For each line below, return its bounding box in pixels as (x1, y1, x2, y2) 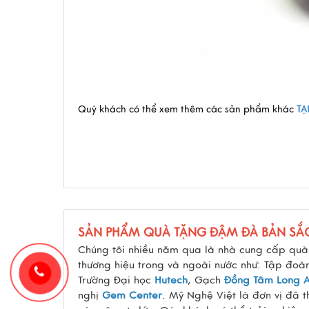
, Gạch (188, 274, 224, 286)
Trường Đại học (78, 274, 154, 286)
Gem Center (102, 289, 162, 301)
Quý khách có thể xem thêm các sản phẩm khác (78, 103, 294, 115)
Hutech (154, 274, 188, 286)
